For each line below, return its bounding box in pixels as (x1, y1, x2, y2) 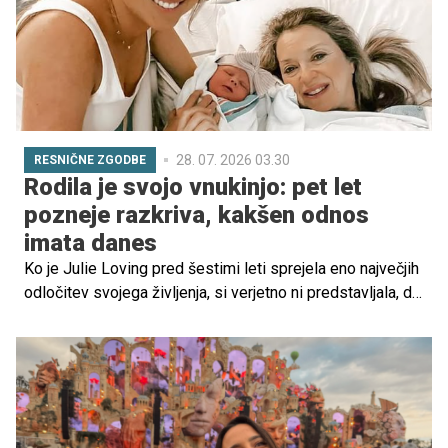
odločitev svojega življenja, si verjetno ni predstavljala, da (24, 283, 420, 303)
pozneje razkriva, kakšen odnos (24, 201, 369, 230)
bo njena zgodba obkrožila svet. (24, 307, 245, 327)
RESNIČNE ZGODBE (34, 153, 146, 168)
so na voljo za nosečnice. (24, 3, 199, 23)
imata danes (24, 229, 157, 258)
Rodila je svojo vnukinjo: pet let (24, 173, 362, 202)
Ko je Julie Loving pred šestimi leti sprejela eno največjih (24, 259, 419, 279)
